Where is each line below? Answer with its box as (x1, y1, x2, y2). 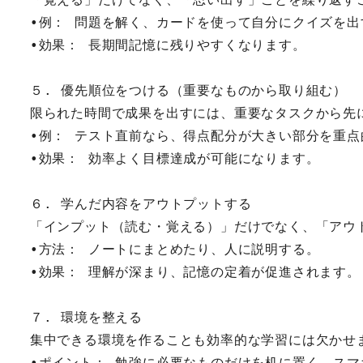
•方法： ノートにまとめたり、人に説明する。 (29, 241, 320, 257)
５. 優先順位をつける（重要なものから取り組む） (29, 82, 347, 98)
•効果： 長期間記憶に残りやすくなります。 (29, 36, 306, 53)
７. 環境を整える (29, 309, 143, 325)
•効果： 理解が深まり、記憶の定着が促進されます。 (29, 263, 361, 280)
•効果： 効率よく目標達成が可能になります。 (29, 150, 320, 166)
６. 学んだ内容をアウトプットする (29, 195, 252, 211)
